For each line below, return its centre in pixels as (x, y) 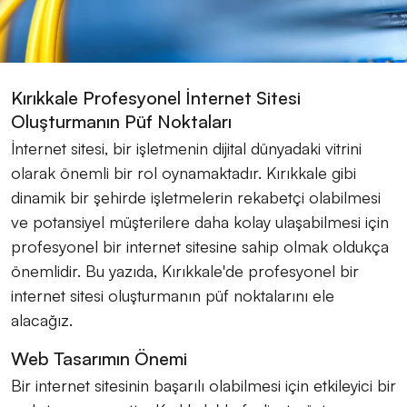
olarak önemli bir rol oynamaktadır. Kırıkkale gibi (184, 173)
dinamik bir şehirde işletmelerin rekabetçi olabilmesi (196, 198)
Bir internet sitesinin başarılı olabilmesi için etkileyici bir (203, 386)
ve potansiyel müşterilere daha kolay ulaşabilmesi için (200, 222)
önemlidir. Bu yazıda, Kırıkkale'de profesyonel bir (185, 271)
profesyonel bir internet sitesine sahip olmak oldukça (200, 247)
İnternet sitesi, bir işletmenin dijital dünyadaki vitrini (186, 149)
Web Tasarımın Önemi (99, 359)
